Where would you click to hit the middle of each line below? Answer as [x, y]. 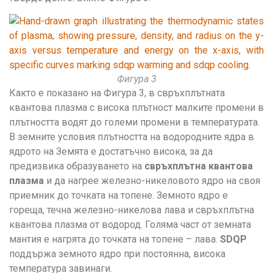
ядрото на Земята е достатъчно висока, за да [111, 151]
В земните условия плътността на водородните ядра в [132, 136]
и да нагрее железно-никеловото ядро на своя [152, 180]
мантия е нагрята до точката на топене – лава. [115, 239]
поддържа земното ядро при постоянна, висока [117, 253]
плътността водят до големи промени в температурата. [134, 122]
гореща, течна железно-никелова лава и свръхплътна [132, 210]
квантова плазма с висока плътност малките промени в [136, 107]
